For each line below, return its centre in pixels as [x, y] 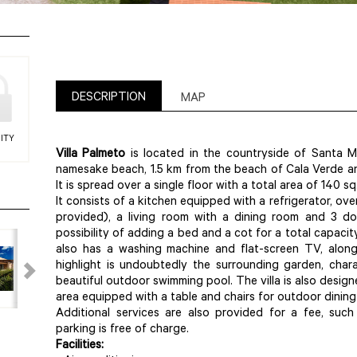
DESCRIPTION [109, 98]
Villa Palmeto [91, 155]
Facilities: [80, 346]
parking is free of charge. [122, 330]
